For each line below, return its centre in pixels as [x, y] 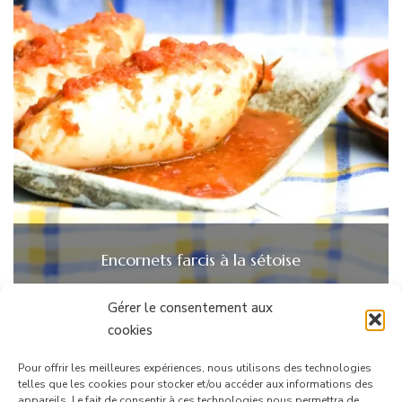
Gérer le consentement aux [190, 308]
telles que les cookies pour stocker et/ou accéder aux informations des [196, 384]
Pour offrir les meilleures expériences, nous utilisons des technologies [195, 368]
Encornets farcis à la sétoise [201, 260]
